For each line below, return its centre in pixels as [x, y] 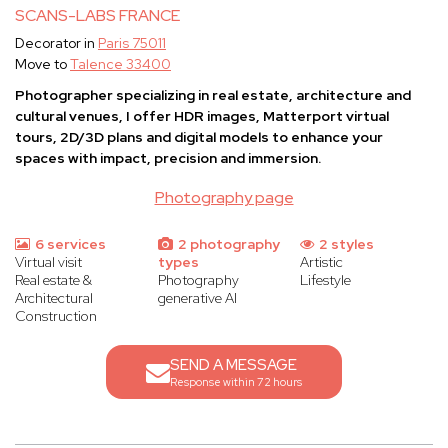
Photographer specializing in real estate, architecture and [213, 95]
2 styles [345, 244]
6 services [69, 244]
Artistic [322, 262]
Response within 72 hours [236, 382]
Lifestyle [326, 280]
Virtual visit [48, 262]
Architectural [54, 298]
